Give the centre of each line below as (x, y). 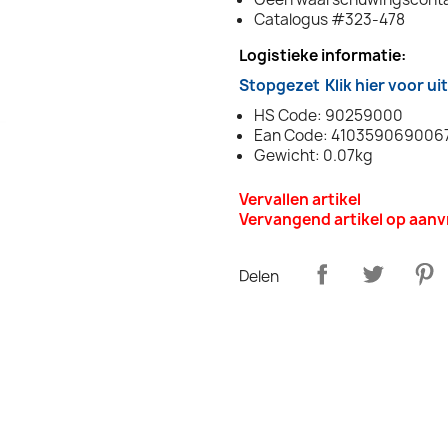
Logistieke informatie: (322, 56)
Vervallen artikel (300, 200)
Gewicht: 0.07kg (313, 156)
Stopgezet (279, 86)
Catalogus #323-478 (329, 20)
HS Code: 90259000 (328, 116)
